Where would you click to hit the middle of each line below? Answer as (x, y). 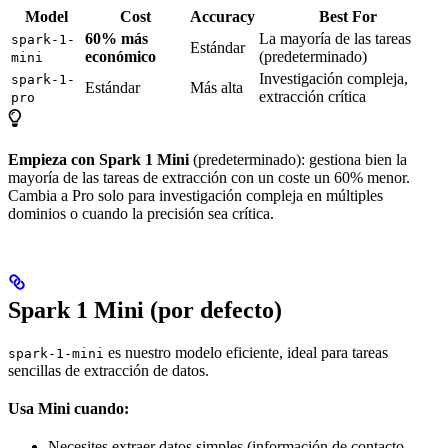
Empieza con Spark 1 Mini (98, 160)
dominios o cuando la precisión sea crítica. (141, 214)
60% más (116, 39)
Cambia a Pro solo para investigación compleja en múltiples (195, 196)
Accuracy (222, 17)
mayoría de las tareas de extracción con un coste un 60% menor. (209, 178)
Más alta (216, 88)
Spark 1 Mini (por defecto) (145, 310)
